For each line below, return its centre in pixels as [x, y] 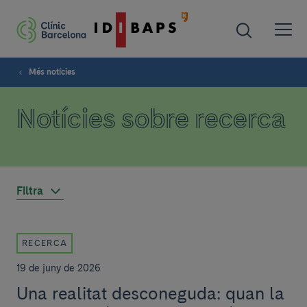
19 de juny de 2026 [59, 268]
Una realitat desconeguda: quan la [150, 293]
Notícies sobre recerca [151, 119]
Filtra [30, 191]
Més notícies [52, 72]
